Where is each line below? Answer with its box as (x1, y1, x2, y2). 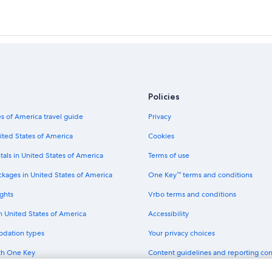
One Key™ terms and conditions (148, 169, 253, 180)
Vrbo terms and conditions (148, 189, 236, 199)
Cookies (148, 131, 174, 141)
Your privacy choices (148, 228, 215, 238)
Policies (148, 90, 180, 102)
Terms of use (148, 150, 189, 160)
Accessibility (148, 208, 189, 219)
